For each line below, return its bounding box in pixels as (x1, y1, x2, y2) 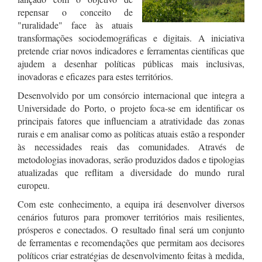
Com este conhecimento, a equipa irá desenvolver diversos (18, 198, 244, 210)
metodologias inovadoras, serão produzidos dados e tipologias (18, 153, 244, 166)
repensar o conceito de (18, 6, 133, 18)
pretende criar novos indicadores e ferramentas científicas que (18, 44, 244, 57)
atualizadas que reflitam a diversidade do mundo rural (18, 166, 244, 178)
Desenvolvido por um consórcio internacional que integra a (18, 89, 244, 101)
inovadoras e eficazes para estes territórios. (18, 70, 173, 82)
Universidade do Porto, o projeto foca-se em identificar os (18, 102, 244, 114)
